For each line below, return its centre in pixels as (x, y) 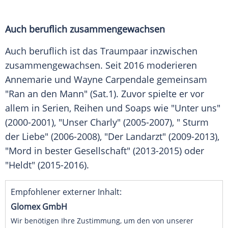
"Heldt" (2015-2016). (47, 165)
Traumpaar (124, 51)
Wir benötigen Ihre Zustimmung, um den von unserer (102, 221)
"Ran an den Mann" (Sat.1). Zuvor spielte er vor (105, 94)
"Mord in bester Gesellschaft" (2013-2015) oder (105, 151)
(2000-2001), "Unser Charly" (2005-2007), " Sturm (107, 122)
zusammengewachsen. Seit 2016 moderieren (101, 65)
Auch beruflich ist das (53, 51)
